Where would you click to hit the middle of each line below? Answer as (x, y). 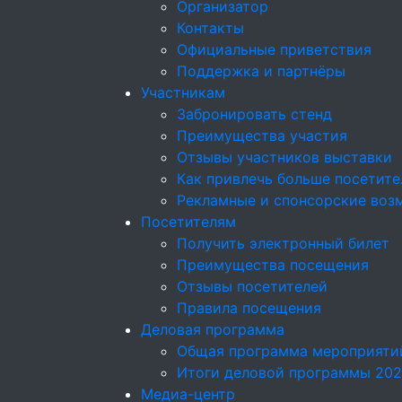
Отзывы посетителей (252, 286)
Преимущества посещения (273, 265)
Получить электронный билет (283, 243)
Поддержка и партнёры (261, 71)
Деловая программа (213, 329)
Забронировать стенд (254, 114)
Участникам (183, 92)
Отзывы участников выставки (284, 157)
